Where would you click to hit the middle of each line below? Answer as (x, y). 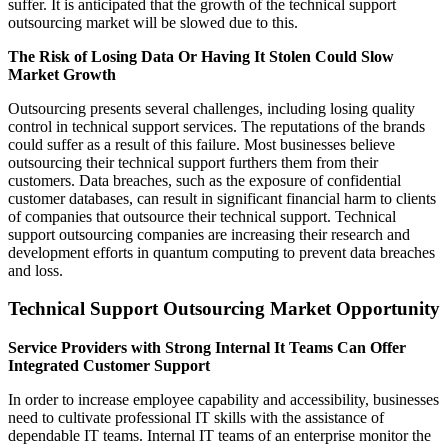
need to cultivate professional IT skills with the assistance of (196, 418)
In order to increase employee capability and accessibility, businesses (223, 400)
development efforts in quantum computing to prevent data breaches (221, 252)
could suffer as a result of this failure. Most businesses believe (201, 144)
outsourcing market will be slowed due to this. (153, 22)
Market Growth (62, 74)
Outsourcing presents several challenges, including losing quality (211, 108)
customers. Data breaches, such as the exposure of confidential (204, 180)
